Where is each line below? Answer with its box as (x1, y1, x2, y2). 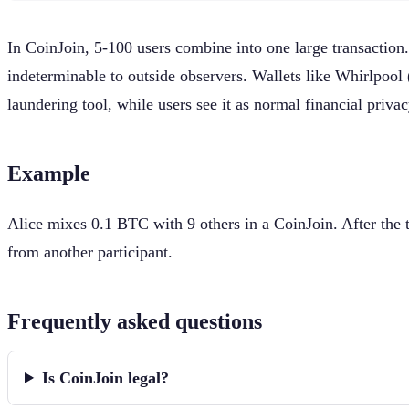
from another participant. (7, 242, 173, 261)
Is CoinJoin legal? (42, 368, 170, 387)
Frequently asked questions (7, 309, 262, 333)
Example (7, 161, 90, 185)
